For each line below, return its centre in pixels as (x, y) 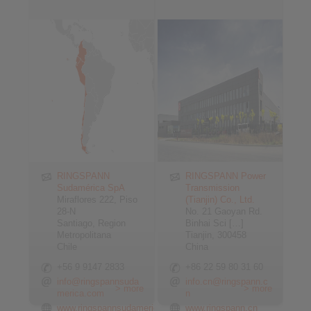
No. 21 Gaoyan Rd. (224, 211)
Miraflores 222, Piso (97, 200)
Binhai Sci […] (215, 223)
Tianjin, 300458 (216, 235)
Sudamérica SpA (91, 188)
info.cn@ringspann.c (227, 281)
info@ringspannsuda (98, 281)
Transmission (213, 188)
